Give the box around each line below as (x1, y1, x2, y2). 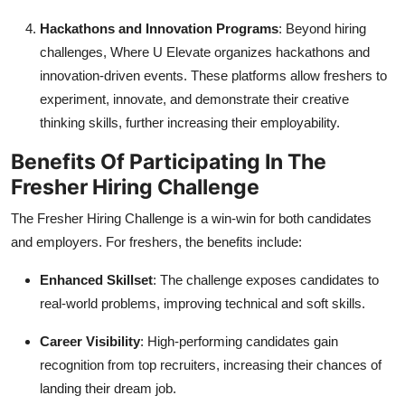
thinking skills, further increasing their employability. (40, 115, 340, 131)
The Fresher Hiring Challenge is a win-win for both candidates (11, 211, 372, 227)
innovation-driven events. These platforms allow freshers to (40, 68, 387, 84)
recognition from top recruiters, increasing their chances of (40, 357, 381, 373)
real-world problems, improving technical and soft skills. (40, 296, 365, 312)
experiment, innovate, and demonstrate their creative (40, 91, 349, 108)
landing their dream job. (40, 381, 176, 397)
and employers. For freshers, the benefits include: (11, 234, 302, 250)
